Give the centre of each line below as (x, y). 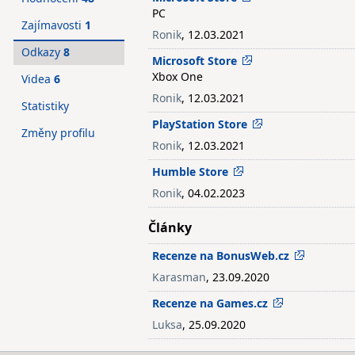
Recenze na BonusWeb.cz (221, 256)
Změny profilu (58, 133)
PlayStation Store (200, 124)
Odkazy (42, 52)
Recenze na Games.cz (210, 303)
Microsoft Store (195, 61)
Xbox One (177, 76)
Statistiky (45, 106)
